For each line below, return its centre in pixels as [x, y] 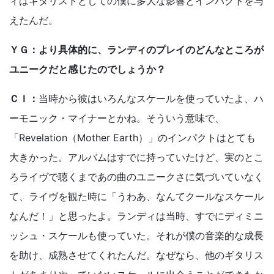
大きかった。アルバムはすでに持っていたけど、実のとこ [136, 157]
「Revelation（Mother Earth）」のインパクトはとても [132, 138]
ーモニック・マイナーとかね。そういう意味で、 [117, 118]
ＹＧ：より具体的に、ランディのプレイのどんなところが [136, 50]
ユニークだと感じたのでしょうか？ [87, 69]
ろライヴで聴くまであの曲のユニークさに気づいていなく [136, 177]
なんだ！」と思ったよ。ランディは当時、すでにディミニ [136, 216]
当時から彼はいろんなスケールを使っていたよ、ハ [151, 99]
